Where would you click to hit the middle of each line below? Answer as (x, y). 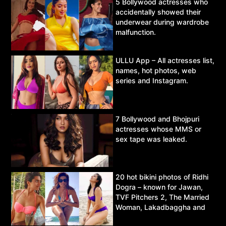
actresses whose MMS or (158, 129)
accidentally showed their (158, 12)
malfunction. (136, 32)
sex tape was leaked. (151, 139)
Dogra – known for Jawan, (159, 187)
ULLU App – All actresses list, (165, 60)
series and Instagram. (152, 80)
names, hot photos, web (156, 70)
